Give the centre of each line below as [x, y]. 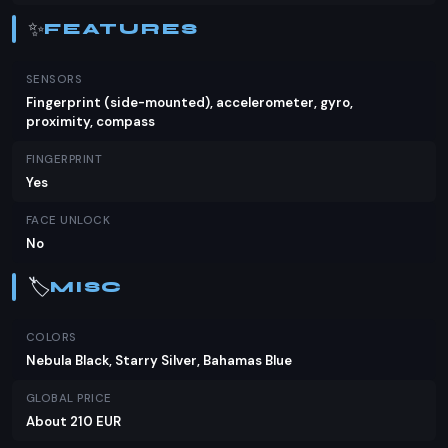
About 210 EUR [73, 421]
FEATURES [121, 29]
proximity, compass [90, 121]
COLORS [51, 337]
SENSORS [54, 79]
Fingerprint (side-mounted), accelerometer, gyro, [189, 102]
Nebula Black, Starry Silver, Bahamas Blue [159, 360]
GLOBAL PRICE [69, 398]
